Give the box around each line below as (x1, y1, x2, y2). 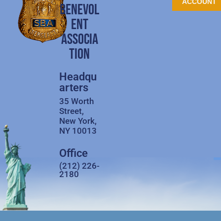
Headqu (59, 70, 97, 83)
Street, (59, 106, 84, 116)
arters (59, 81, 88, 94)
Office (59, 147, 88, 159)
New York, (59, 115, 97, 126)
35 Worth (59, 96, 94, 106)
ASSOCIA (61, 30, 98, 48)
